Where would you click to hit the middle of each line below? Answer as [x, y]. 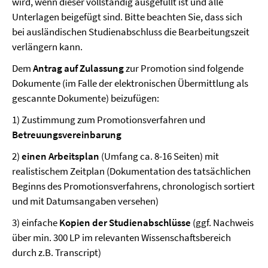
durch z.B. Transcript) [57, 252]
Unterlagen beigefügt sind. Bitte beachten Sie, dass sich [127, 17]
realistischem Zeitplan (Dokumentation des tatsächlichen [131, 171]
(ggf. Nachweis [222, 223]
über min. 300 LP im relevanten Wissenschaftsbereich [121, 237]
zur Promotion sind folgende [184, 68]
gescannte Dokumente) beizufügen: [86, 98]
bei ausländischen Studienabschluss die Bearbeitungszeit [131, 32]
